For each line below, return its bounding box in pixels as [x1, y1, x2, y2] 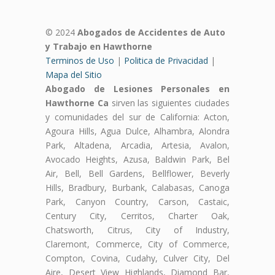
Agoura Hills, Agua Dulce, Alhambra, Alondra [45, 125, 230, 137]
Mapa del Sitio [45, 69, 102, 81]
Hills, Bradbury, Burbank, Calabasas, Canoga [45, 182, 230, 194]
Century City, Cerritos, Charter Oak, [45, 210, 230, 222]
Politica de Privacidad [124, 55, 208, 67]
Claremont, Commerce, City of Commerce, [45, 238, 230, 250]
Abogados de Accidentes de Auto [77, 26, 225, 39]
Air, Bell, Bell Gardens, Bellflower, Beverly [45, 168, 230, 180]
